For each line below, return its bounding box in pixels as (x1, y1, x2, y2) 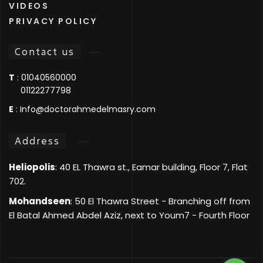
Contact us (15, 45, 75, 58)
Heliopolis (9, 160, 55, 173)
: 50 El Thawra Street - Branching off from (70, 194, 250, 207)
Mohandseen (9, 194, 70, 207)
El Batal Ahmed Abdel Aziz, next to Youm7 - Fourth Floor (9, 208, 249, 221)
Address (15, 134, 60, 147)
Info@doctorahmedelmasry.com (20, 103, 156, 115)
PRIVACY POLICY (9, 15, 97, 27)
